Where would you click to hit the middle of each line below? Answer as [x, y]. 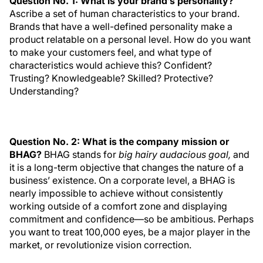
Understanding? [44, 91]
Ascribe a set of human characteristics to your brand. [124, 14]
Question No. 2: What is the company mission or [119, 141]
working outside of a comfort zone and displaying [118, 206]
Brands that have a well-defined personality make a [121, 26]
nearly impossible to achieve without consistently [116, 193]
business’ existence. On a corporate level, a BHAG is [122, 180]
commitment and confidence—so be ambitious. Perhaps [131, 219]
